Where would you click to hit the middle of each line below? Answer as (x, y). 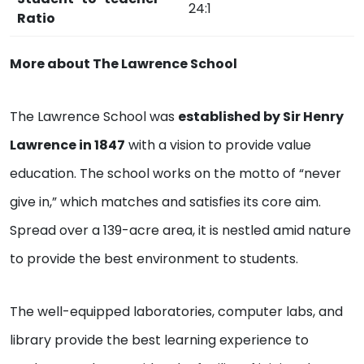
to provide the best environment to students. (156, 258)
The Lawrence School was (94, 116)
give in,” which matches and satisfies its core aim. (165, 201)
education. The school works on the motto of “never (175, 173)
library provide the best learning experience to (159, 340)
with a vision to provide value (218, 145)
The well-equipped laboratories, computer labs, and (176, 311)
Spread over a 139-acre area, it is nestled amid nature (180, 230)
